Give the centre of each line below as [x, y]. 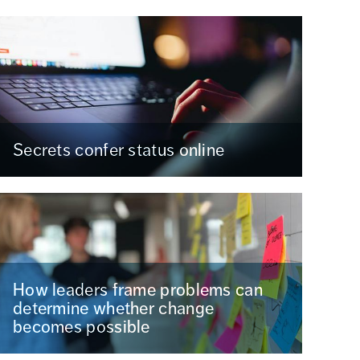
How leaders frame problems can [137, 290]
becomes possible [81, 327]
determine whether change [113, 308]
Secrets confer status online [119, 150]
